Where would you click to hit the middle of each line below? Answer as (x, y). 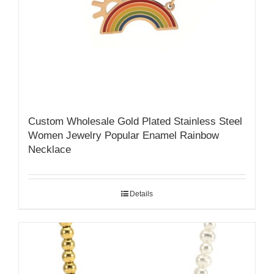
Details (141, 194)
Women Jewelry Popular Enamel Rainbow (124, 135)
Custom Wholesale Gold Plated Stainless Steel (135, 121)
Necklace (50, 149)
